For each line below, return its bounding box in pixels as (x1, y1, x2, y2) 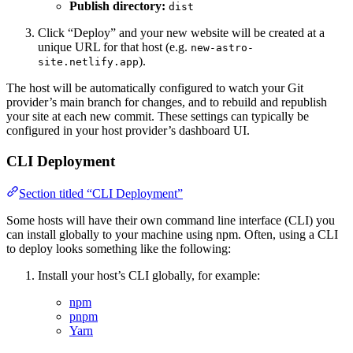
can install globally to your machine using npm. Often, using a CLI (6, 227, 338, 241)
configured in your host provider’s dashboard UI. (6, 124, 250, 138)
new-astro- (191, 42, 254, 54)
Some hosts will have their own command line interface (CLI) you (6, 213, 335, 227)
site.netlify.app (38, 56, 139, 69)
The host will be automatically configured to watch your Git (6, 81, 303, 95)
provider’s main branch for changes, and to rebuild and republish (6, 95, 327, 110)
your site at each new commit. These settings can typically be (6, 110, 309, 124)
